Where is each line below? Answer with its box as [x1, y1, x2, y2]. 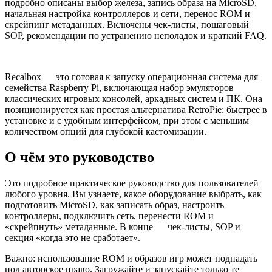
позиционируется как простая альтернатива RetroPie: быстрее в [5, 104, 267, 115]
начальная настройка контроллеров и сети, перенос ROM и [5, 8, 250, 19]
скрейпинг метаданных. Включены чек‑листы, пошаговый [5, 19, 249, 30]
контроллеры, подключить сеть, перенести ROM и [5, 210, 214, 221]
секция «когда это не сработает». [5, 232, 140, 243]
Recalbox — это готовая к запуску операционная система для [5, 71, 258, 82]
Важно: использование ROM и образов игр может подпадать [5, 253, 257, 263]
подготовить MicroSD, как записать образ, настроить [5, 199, 224, 210]
